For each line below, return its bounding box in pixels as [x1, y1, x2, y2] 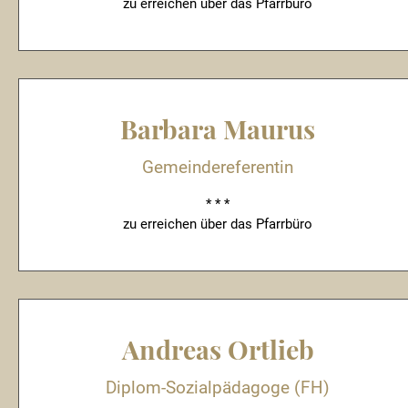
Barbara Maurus [120, 111, 315, 146]
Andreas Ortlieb [121, 331, 314, 366]
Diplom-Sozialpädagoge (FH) [106, 378, 330, 398]
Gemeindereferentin [142, 158, 293, 178]
